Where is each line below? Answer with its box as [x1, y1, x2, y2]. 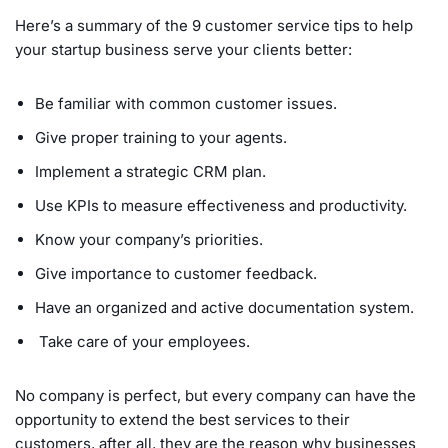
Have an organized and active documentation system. [35, 297, 414, 317]
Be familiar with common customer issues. [35, 93, 337, 113]
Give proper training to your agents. [35, 127, 287, 147]
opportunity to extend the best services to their [15, 409, 350, 429]
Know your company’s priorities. [35, 229, 263, 249]
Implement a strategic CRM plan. [35, 161, 266, 181]
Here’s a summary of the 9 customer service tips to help [15, 15, 413, 35]
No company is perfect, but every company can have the [15, 385, 416, 405]
